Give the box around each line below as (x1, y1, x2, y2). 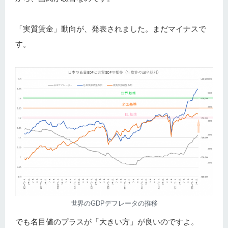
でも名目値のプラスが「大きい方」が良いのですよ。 (15, 217, 198, 226)
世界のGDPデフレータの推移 (70, 199, 158, 208)
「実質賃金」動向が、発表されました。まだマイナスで (15, 24, 206, 34)
